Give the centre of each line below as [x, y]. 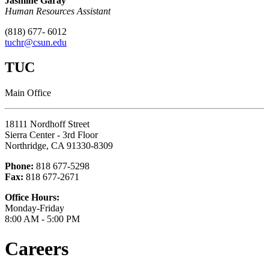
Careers [37, 248]
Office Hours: [32, 198]
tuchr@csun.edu [36, 42]
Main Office [28, 93]
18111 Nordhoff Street [47, 124]
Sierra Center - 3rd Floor [51, 135]
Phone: [19, 166]
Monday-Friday [35, 208]
